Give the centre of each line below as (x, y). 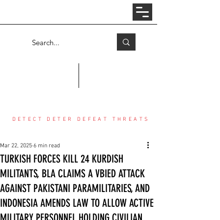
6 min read (47, 146)
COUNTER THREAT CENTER (81, 88)
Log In (75, 12)
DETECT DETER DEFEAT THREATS (81, 120)
